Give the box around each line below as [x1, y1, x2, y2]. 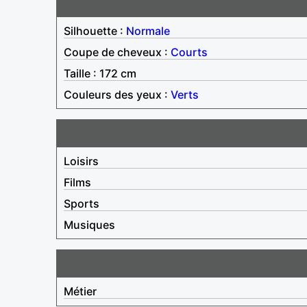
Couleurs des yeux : [64, 87, 171, 101]
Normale [126, 23, 170, 38]
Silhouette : [64, 23, 126, 38]
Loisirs [64, 153, 99, 168]
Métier [64, 284, 97, 298]
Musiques [64, 217, 115, 232]
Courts [171, 45, 208, 59]
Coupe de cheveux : [64, 45, 171, 59]
